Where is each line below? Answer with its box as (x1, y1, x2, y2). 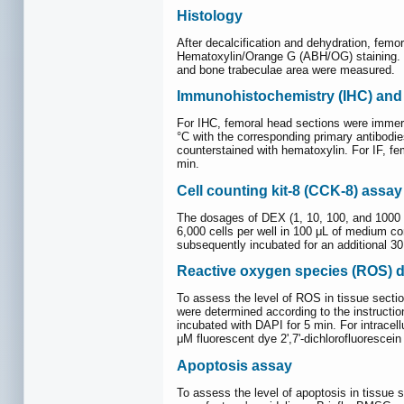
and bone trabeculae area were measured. (177, 62, 395, 77)
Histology (177, 7, 243, 23)
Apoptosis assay (177, 357, 292, 373)
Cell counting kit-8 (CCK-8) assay (177, 182, 402, 198)
